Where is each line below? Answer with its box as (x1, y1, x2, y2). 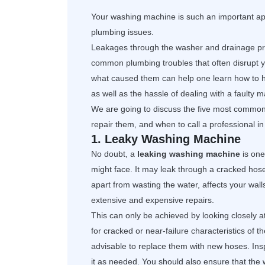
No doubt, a (91, 149, 137, 159)
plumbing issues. (91, 27, 154, 37)
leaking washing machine (137, 149, 240, 159)
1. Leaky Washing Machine (91, 132, 241, 146)
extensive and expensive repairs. (91, 195, 214, 205)
